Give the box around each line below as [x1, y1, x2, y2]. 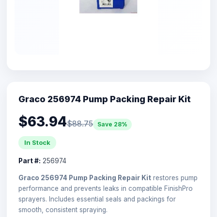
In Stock [24, 138, 50, 146]
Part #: [18, 156, 41, 165]
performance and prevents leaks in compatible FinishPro [18, 184, 193, 192]
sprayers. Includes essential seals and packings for [18, 195, 176, 203]
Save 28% [97, 121, 127, 128]
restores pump [151, 173, 198, 182]
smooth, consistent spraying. [18, 205, 108, 214]
